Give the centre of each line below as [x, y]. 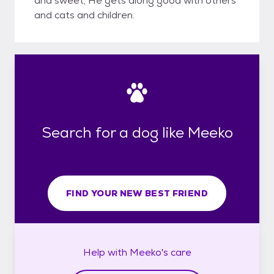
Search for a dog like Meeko [137, 132]
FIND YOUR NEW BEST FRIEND [137, 193]
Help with [106, 252]
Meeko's [149, 252]
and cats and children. [84, 15]
